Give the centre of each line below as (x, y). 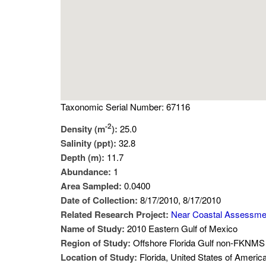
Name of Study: (94, 229)
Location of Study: (100, 257)
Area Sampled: (92, 186)
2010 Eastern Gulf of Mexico (182, 228)
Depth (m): (84, 157)
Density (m (83, 129)
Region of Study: (97, 243)
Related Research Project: (116, 214)
